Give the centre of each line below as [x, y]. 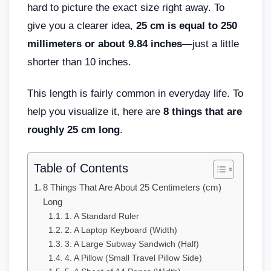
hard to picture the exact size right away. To [126, 7]
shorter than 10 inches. [79, 62]
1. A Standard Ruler [102, 216]
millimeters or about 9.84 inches [105, 44]
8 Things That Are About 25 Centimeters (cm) [132, 187]
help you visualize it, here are [95, 111]
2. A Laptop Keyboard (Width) [121, 230]
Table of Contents [81, 168]
